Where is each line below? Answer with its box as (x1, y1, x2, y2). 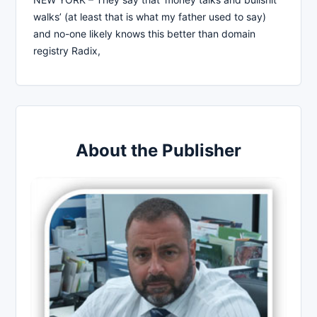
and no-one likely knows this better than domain (33, 27, 255, 40)
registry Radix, (33, 44, 100, 57)
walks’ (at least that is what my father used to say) (33, 10, 266, 23)
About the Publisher (76, 139, 241, 161)
